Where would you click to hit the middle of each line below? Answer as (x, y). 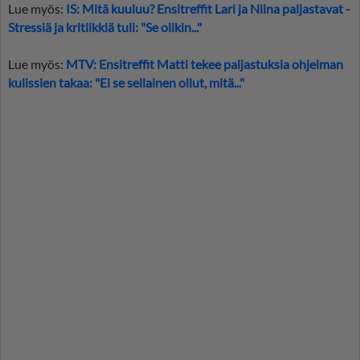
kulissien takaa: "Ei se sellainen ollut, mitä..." (126, 83)
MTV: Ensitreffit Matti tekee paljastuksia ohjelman (205, 64)
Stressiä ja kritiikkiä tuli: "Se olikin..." (105, 27)
